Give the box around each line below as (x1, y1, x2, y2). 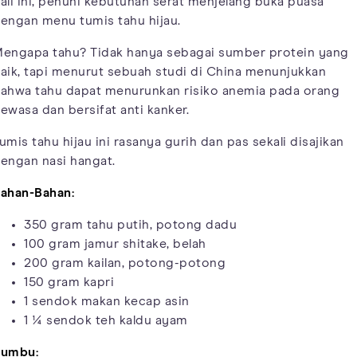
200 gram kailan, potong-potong (24, 256, 226, 269)
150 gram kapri (24, 275, 114, 288)
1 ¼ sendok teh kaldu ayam (24, 313, 188, 327)
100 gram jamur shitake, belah (24, 237, 206, 250)
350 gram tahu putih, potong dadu (24, 218, 237, 231)
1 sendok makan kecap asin (24, 294, 190, 308)
